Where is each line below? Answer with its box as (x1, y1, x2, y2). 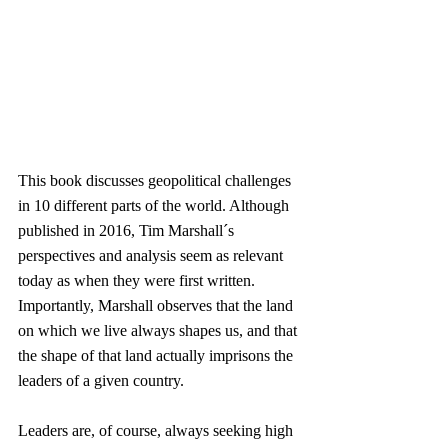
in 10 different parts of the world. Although (18, 197, 293, 215)
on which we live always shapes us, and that (18, 322, 301, 340)
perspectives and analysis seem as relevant (18, 247, 287, 265)
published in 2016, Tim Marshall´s (18, 222, 238, 240)
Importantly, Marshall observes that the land (18, 297, 297, 315)
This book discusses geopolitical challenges (18, 172, 295, 190)
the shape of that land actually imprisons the (18, 347, 297, 365)
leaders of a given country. (18, 372, 184, 390)
